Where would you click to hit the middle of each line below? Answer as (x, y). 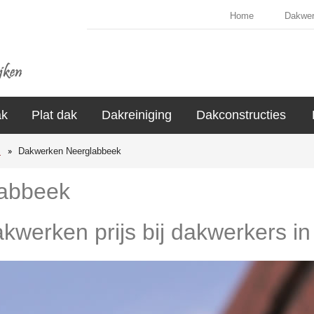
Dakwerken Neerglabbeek (70, 151)
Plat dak (54, 115)
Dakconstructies (241, 115)
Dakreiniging (136, 115)
